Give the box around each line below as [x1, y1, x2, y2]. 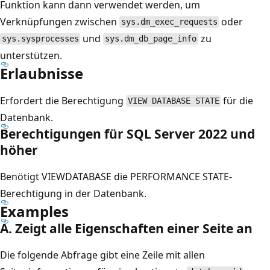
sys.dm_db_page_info [105, 34, 197, 44]
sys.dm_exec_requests [121, 17, 218, 27]
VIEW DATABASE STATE [127, 96, 219, 106]
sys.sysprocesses [1, 34, 79, 44]
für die [221, 93, 254, 107]
